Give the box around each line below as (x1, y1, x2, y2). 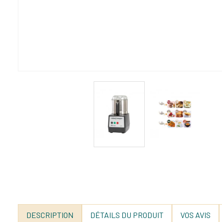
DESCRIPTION (26, 210, 73, 220)
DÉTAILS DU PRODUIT (90, 210, 164, 220)
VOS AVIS (180, 210, 211, 220)
